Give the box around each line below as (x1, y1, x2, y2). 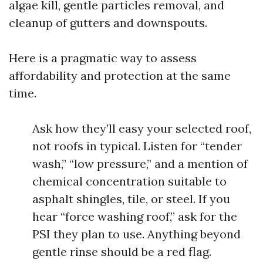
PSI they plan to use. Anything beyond (32, 227, 241, 241)
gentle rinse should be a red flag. (32, 244, 211, 259)
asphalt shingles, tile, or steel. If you (32, 191, 230, 206)
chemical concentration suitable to (32, 174, 227, 188)
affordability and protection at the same (9, 68, 231, 83)
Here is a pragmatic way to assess (9, 50, 197, 65)
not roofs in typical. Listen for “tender (32, 139, 242, 153)
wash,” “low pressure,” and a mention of (32, 156, 248, 171)
